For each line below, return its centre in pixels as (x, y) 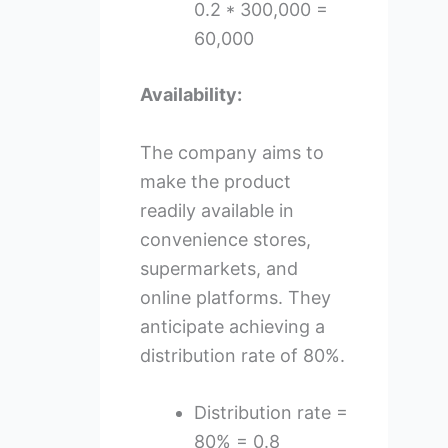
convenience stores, (225, 239)
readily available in (216, 210)
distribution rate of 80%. (242, 355)
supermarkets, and (218, 268)
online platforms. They (235, 297)
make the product (215, 181)
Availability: (190, 94)
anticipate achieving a (232, 326)
